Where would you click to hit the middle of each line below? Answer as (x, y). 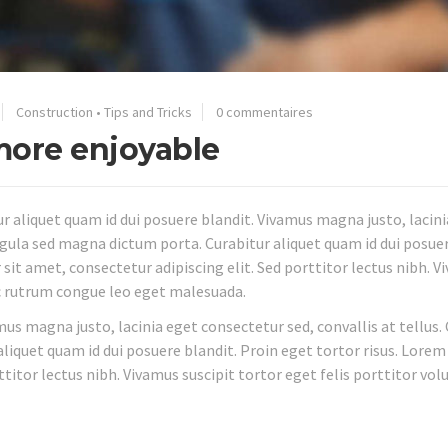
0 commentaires (264, 112)
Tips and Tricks (148, 112)
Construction (54, 112)
